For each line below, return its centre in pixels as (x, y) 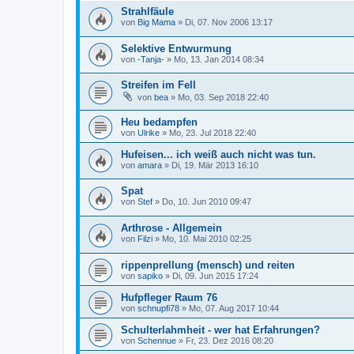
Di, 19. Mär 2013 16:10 (215, 165)
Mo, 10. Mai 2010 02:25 (207, 239)
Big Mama (156, 22)
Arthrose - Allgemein (171, 228)
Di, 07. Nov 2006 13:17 (229, 22)
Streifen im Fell (158, 85)
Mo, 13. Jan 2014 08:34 (219, 59)
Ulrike (149, 132)
